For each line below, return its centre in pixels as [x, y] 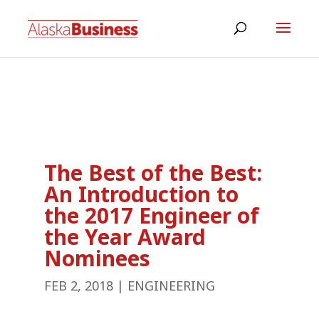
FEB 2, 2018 [79, 286]
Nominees [98, 259]
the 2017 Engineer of [152, 216]
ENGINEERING [172, 286]
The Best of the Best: [153, 174]
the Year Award [125, 238]
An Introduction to [142, 195]
